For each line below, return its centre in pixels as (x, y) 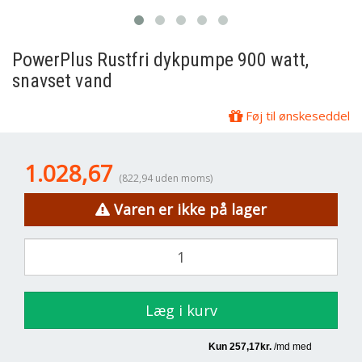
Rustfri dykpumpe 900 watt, (201, 60)
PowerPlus (53, 60)
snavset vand (62, 81)
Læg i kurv (181, 310)
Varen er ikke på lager (190, 209)
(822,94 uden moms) (166, 178)
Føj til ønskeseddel (296, 116)
